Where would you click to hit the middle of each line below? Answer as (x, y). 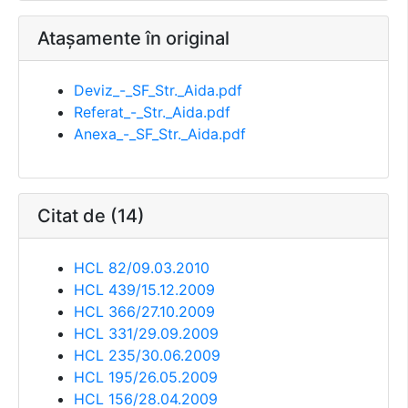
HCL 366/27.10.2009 (144, 312)
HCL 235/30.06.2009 (147, 356)
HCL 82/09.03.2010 (142, 268)
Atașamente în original (133, 39)
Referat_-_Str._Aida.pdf (152, 112)
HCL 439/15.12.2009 (144, 290)
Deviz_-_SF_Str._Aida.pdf (158, 91)
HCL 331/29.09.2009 (146, 334)
